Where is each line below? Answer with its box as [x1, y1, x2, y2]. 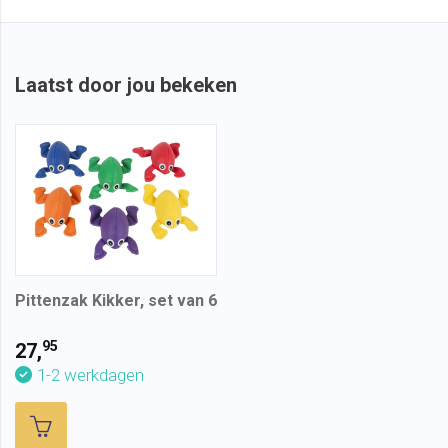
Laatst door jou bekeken [15, 73, 237, 98]
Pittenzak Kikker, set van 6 [15, 291, 217, 311]
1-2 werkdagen [37, 365, 144, 386]
